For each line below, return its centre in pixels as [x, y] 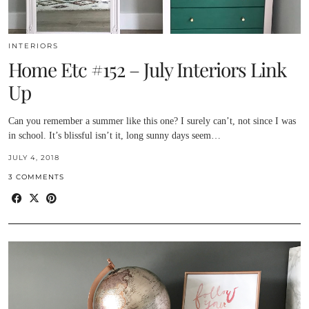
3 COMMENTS [36, 177]
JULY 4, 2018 [34, 157]
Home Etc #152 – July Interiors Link [147, 69]
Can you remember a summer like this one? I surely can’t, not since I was [152, 121]
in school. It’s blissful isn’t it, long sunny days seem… [114, 135]
